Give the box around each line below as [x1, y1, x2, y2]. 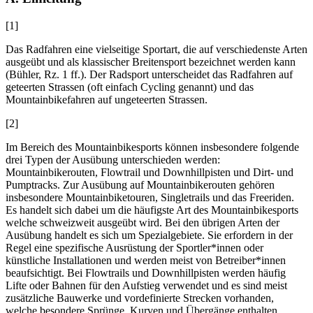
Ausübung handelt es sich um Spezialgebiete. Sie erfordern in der [6, 229, 293, 242]
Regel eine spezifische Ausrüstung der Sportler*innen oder [6, 242, 263, 254]
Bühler [9, 68, 38, 81]
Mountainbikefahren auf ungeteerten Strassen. [6, 94, 208, 106]
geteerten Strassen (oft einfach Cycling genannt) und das [6, 81, 254, 94]
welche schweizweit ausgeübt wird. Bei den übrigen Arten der [6, 217, 279, 229]
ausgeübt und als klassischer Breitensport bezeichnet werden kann [6, 56, 296, 68]
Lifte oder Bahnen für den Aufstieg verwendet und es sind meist [6, 279, 287, 292]
